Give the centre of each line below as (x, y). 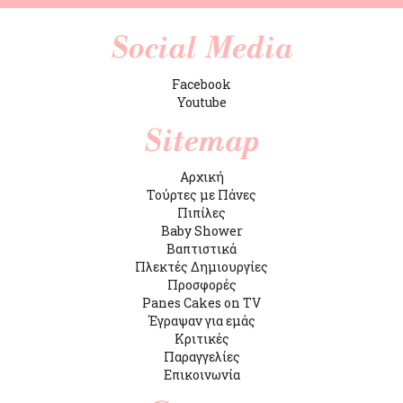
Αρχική (201, 177)
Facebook (201, 85)
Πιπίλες (201, 213)
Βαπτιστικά (201, 249)
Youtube (201, 103)
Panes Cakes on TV (201, 303)
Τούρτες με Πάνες (201, 195)
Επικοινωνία (201, 375)
